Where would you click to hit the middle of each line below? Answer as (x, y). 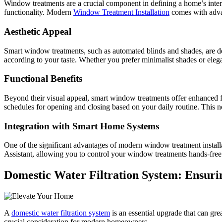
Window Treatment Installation (121, 12)
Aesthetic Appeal (38, 31)
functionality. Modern (39, 12)
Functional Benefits (43, 79)
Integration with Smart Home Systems (82, 126)
